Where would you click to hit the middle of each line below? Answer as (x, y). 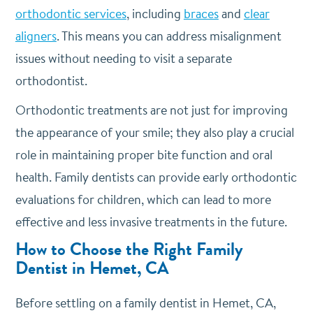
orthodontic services (71, 13)
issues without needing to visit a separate (123, 58)
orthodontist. (52, 80)
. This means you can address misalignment (169, 36)
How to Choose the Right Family (129, 249)
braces (201, 13)
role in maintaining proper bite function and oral (144, 154)
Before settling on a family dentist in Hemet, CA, (145, 303)
